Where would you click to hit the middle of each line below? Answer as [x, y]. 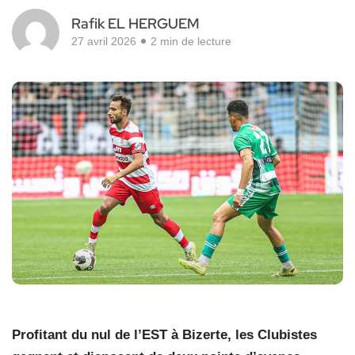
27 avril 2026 [104, 42]
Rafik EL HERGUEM [136, 24]
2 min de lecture [191, 42]
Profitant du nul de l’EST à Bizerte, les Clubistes [164, 334]
